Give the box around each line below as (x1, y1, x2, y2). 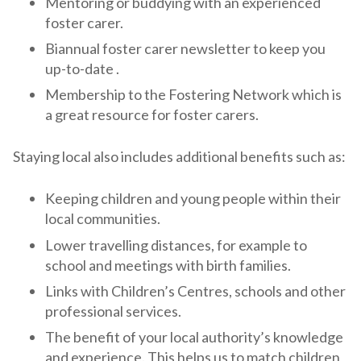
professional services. (45, 301, 181, 320)
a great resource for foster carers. (45, 106, 259, 124)
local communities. (45, 210, 160, 228)
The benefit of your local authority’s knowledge (45, 328, 343, 346)
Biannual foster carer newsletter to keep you (45, 39, 326, 58)
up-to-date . (45, 60, 119, 78)
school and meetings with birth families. (45, 255, 291, 274)
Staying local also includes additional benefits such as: (13, 147, 346, 166)
